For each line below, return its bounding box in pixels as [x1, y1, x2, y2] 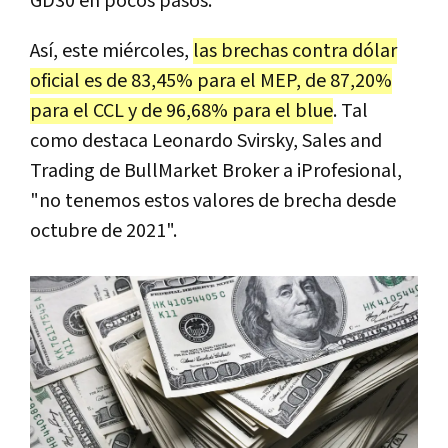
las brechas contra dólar [193, 37, 397, 64]
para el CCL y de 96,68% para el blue [30, 97, 333, 124]
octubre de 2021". [30, 217, 177, 244]
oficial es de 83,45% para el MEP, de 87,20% [30, 67, 392, 94]
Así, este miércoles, [30, 37, 193, 64]
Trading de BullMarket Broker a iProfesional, [30, 157, 402, 184]
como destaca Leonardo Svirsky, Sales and [30, 127, 382, 154]
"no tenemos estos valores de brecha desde [30, 187, 396, 214]
